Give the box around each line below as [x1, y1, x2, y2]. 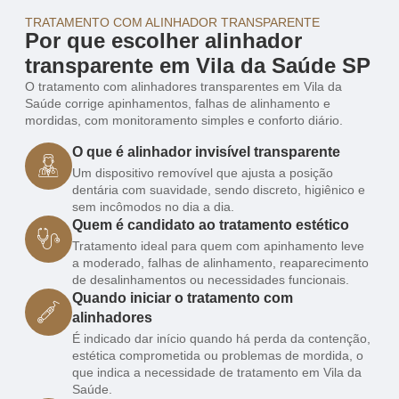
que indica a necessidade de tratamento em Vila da [72, 364, 362, 379]
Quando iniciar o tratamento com [72, 289, 293, 305]
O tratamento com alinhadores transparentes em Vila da [25, 79, 342, 94]
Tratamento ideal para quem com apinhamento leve [72, 238, 364, 253]
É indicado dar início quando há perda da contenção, [72, 330, 370, 346]
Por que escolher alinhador [25, 28, 302, 53]
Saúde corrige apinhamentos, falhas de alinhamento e [25, 96, 330, 111]
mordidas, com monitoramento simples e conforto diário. [25, 113, 343, 128]
